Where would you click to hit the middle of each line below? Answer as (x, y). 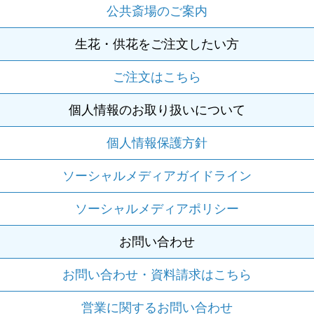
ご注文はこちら (157, 77)
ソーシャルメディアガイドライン (157, 176)
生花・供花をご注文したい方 (157, 44)
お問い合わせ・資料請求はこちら (157, 274)
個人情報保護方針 (157, 143)
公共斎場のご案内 (157, 11)
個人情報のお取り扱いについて (157, 110)
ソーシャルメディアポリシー (157, 209)
